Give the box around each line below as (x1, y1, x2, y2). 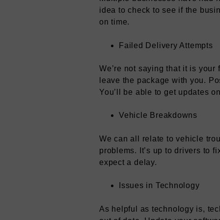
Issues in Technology (119, 181, 200, 190)
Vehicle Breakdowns (119, 111, 198, 120)
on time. (99, 18, 130, 27)
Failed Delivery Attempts (119, 41, 213, 50)
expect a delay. (99, 158, 157, 166)
